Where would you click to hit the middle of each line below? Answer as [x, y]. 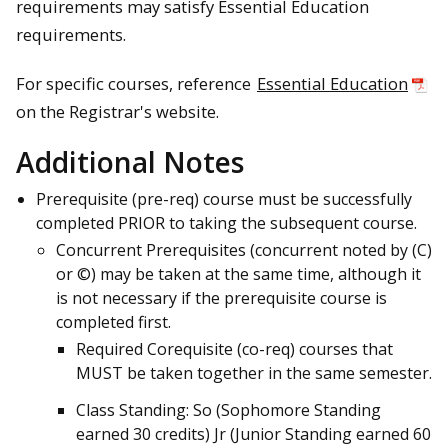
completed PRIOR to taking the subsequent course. [226, 223]
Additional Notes [130, 162]
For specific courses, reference [135, 83]
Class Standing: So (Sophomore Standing [228, 410]
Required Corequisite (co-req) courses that [234, 349]
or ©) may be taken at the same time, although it [238, 274]
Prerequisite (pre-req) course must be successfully [224, 199]
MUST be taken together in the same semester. [254, 373]
